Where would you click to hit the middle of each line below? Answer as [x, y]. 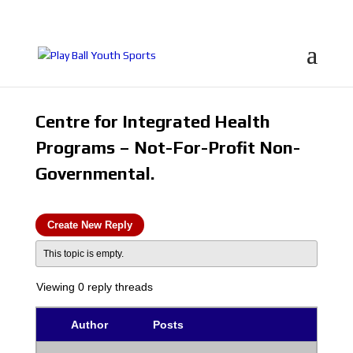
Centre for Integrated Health [152, 121]
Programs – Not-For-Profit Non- [167, 147]
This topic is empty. [83, 254]
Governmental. [95, 173]
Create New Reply [89, 225]
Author [90, 325]
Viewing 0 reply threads [94, 287]
